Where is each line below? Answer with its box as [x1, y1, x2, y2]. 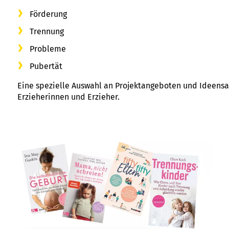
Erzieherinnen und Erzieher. [17, 91, 120, 102]
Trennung [30, 26, 64, 36]
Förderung [30, 9, 67, 19]
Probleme [30, 43, 66, 54]
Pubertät [30, 61, 62, 71]
